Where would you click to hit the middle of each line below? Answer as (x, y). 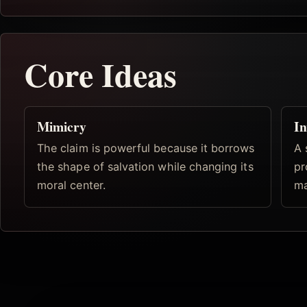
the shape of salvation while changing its (145, 167)
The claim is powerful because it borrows (146, 148)
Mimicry (62, 126)
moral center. (71, 185)
